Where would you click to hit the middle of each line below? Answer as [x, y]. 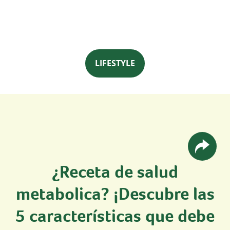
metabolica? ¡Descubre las [115, 193]
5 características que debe [115, 215]
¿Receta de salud [115, 171]
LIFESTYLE [115, 63]
